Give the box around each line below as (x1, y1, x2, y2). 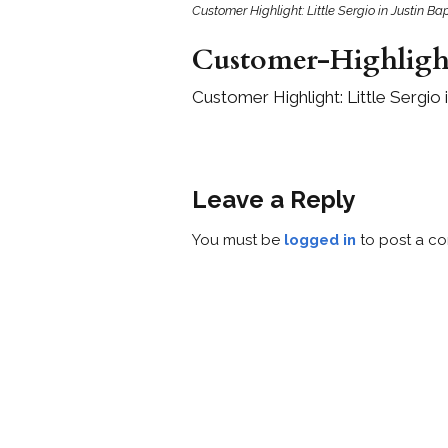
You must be (192, 230, 284, 249)
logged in (284, 230, 356, 249)
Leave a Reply (192, 184, 355, 214)
